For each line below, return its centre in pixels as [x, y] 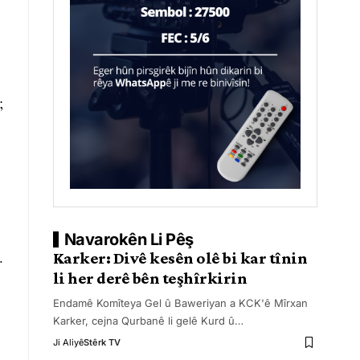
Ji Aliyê [68, 342]
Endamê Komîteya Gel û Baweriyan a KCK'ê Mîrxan [180, 303]
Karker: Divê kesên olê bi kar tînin [180, 258]
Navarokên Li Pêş [129, 239]
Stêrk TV [102, 342]
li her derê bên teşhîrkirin [150, 278]
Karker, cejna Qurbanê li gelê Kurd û [143, 321]
